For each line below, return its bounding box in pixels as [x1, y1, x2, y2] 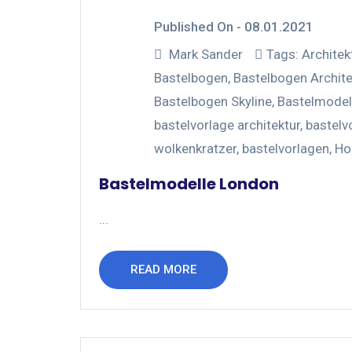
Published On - [154, 18, 244, 35]
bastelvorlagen [242, 140, 329, 156]
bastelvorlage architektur [154, 116, 300, 133]
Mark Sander [169, 46, 243, 62]
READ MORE [130, 262, 196, 277]
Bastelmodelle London [99, 172, 279, 195]
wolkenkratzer [154, 140, 236, 156]
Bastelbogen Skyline [154, 93, 272, 109]
